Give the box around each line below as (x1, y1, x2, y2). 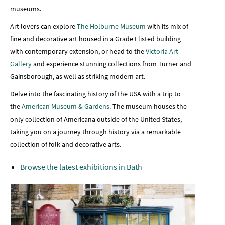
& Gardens (77, 102, 109, 111)
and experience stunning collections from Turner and (32, 59, 191, 69)
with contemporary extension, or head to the (10, 47, 146, 56)
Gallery (10, 59, 32, 69)
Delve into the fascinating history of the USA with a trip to (10, 89, 181, 99)
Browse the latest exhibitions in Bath (20, 162, 142, 172)
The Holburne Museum (77, 22, 146, 31)
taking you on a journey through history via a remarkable (10, 127, 181, 137)
